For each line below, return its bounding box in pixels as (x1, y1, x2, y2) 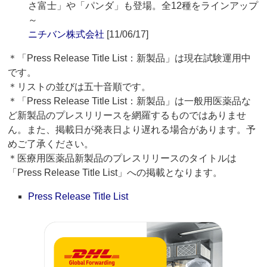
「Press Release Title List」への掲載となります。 (8, 167, 223, 178)
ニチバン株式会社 (28, 29, 105, 40)
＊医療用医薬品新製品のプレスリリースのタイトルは (8, 153, 237, 164)
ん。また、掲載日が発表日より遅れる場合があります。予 (8, 125, 256, 135)
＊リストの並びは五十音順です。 (8, 82, 151, 92)
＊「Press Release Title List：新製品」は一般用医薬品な (8, 96, 252, 107)
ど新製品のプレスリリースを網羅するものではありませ (8, 110, 247, 121)
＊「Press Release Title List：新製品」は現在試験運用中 (8, 53, 252, 64)
